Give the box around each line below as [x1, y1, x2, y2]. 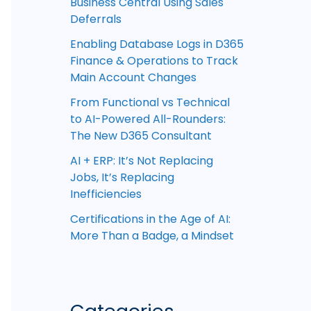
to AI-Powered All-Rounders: [70, 111, 226, 128]
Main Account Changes [70, 69, 196, 86]
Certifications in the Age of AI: [70, 211, 230, 228]
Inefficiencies [70, 186, 142, 203]
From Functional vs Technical [70, 94, 230, 111]
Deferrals [70, 11, 121, 28]
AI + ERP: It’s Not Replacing [70, 153, 213, 169]
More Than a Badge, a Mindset [70, 228, 234, 244]
